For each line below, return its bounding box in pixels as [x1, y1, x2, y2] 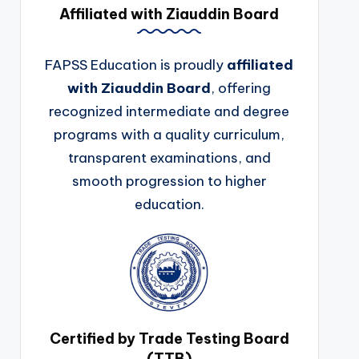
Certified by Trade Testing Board [49, 329, 289, 348]
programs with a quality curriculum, [54, 125, 285, 143]
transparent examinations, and [67, 148, 271, 167]
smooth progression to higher [71, 171, 267, 190]
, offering [211, 79, 272, 97]
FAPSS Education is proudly [45, 55, 228, 74]
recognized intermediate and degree [49, 102, 290, 120]
